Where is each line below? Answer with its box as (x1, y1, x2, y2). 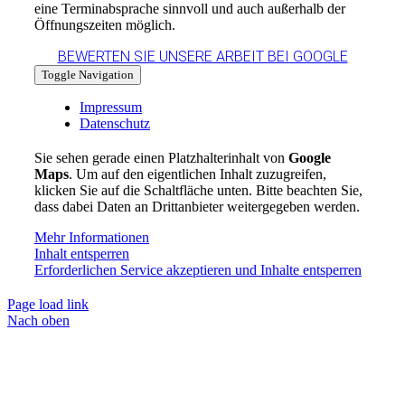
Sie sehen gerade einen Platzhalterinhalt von (33, 149, 288, 165)
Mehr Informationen (33, 229, 149, 245)
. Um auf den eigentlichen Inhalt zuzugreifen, (68, 165, 326, 182)
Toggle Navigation (41, 67, 134, 81)
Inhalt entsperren (33, 245, 129, 261)
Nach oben (7, 312, 70, 328)
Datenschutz (79, 115, 150, 131)
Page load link (7, 296, 89, 312)
